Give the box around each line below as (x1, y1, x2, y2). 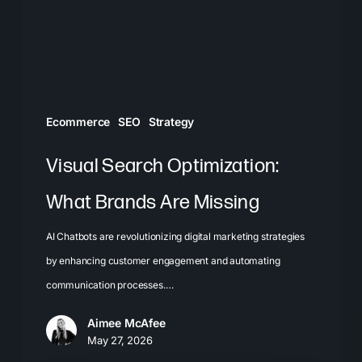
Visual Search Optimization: (45, 154, 280, 178)
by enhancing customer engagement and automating (45, 254, 280, 267)
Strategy (148, 114, 195, 128)
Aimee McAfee (86, 315, 166, 330)
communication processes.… (45, 278, 174, 291)
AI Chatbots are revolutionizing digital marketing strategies (45, 229, 305, 242)
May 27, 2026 (86, 333, 153, 347)
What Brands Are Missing (45, 190, 260, 214)
